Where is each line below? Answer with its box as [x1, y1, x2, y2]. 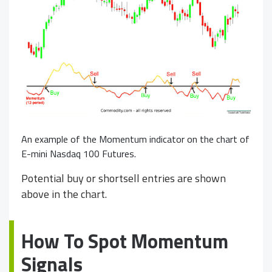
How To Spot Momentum [21, 226, 228, 256]
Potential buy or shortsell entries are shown [21, 170, 226, 187]
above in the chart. [21, 186, 107, 203]
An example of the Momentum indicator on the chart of [21, 132, 250, 147]
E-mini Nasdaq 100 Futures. [21, 146, 136, 161]
